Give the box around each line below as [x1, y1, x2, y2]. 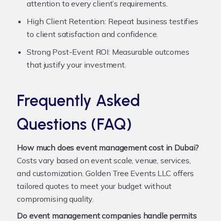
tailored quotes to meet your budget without [17, 181, 172, 191]
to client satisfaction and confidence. [27, 29, 158, 39]
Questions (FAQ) [17, 114, 132, 134]
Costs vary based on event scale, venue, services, [17, 155, 191, 165]
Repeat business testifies [106, 16, 198, 26]
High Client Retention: [27, 16, 106, 26]
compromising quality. [17, 193, 94, 204]
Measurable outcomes [110, 46, 189, 57]
